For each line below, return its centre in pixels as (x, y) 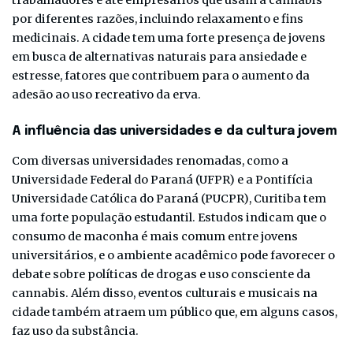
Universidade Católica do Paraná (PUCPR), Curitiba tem (169, 199)
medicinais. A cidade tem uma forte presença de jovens (169, 37)
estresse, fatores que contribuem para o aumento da (161, 75)
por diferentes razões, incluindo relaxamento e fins (158, 19)
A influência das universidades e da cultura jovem (175, 131)
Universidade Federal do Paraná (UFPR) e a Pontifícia (162, 180)
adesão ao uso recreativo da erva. (106, 94)
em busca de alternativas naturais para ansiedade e (159, 56)
